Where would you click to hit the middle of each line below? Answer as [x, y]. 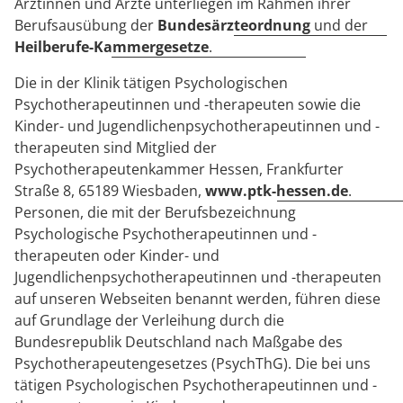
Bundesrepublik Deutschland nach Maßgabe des [179, 342]
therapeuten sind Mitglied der [116, 148]
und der [339, 25]
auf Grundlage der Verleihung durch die [149, 320]
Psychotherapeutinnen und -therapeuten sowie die [188, 104]
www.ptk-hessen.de [277, 191]
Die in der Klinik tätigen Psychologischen [151, 83]
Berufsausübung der [86, 25]
